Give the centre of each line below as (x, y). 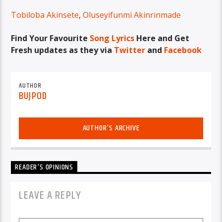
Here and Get (162, 38)
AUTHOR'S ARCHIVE (111, 128)
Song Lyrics (112, 38)
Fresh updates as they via (63, 50)
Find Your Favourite (51, 38)
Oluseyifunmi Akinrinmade (132, 15)
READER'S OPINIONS (44, 167)
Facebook (183, 50)
